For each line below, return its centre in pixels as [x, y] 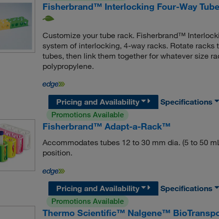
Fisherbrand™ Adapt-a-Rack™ [106, 126]
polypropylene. [68, 66]
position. [57, 152]
